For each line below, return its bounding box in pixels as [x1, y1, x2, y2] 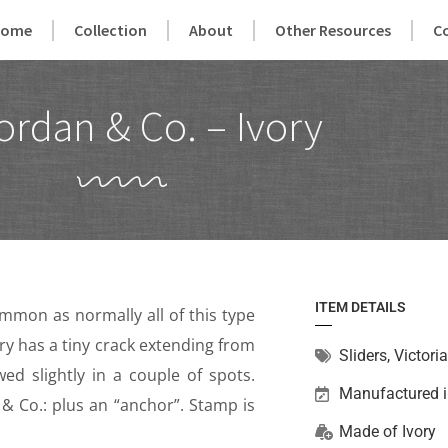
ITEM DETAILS [314, 299, 406, 315]
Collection [74, 20, 148, 40]
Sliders [338, 346, 387, 365]
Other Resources [275, 20, 392, 40]
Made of [338, 422, 402, 441]
